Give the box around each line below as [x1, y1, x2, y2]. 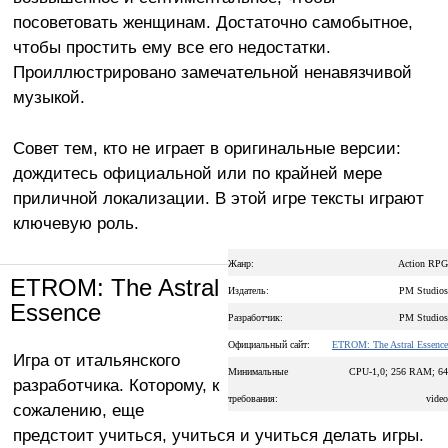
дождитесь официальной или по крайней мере [12, 162, 382, 183]
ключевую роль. [12, 212, 139, 233]
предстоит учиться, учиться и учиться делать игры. [12, 424, 424, 445]
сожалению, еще [12, 399, 144, 420]
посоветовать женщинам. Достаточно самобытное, [12, 11, 413, 32]
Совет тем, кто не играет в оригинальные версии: [12, 137, 401, 158]
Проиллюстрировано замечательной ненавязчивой [12, 61, 412, 82]
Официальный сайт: [228, 338, 310, 350]
